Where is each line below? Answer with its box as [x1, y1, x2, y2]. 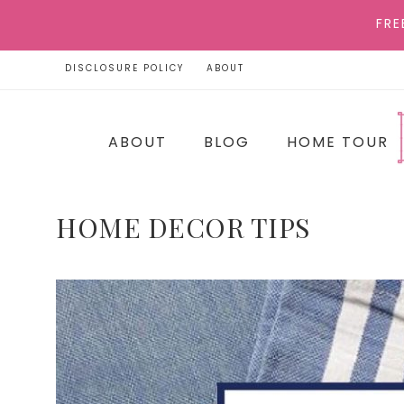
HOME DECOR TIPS [56, 209, 310, 245]
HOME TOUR [287, 132, 389, 152]
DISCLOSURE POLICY [65, 61, 184, 75]
